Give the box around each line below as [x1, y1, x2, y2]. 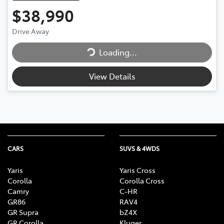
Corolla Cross [119, 175, 164, 186]
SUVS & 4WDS [119, 144, 159, 153]
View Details [88, 70, 135, 82]
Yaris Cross [119, 165, 155, 175]
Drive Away [12, 26, 49, 36]
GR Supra [7, 207, 38, 217]
